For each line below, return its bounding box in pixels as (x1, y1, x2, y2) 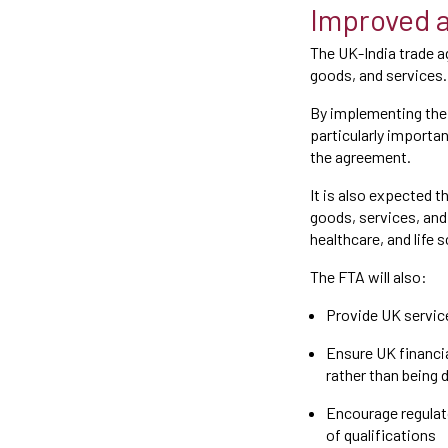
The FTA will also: (310, 267, 427, 286)
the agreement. (310, 147, 417, 166)
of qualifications (326, 425, 436, 444)
